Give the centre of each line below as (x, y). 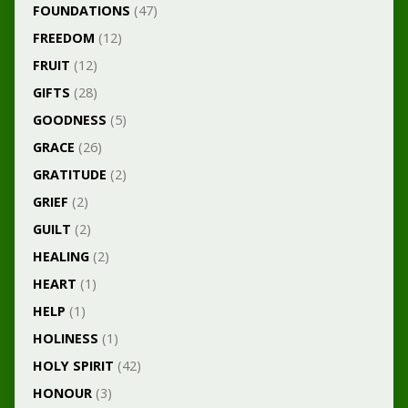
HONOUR (62, 393)
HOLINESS (65, 338)
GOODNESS (69, 120)
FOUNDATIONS (81, 10)
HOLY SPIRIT (73, 366)
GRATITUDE (69, 174)
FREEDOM (63, 38)
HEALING (61, 256)
